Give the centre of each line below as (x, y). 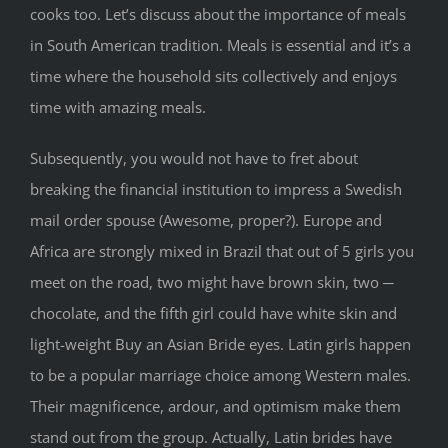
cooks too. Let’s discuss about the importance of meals (218, 14)
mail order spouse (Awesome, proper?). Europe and (206, 220)
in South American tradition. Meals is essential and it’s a (220, 45)
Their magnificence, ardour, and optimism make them (215, 406)
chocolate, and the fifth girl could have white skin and (213, 313)
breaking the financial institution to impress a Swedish (216, 189)
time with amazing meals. (118, 107)
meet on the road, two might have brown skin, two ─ (212, 282)
